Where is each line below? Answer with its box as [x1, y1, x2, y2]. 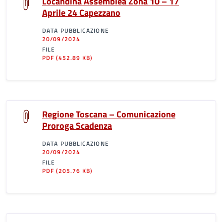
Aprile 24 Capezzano [42, 6, 120, 19]
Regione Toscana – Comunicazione [42, 108, 175, 121]
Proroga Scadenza [42, 119, 112, 132]
